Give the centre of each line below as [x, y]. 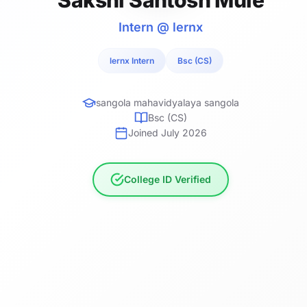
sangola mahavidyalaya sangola [168, 102]
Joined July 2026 [168, 132]
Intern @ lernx [161, 27]
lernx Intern [132, 60]
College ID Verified [168, 179]
